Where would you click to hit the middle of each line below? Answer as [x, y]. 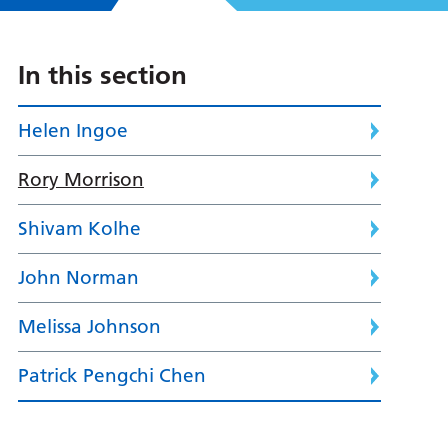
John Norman [78, 278]
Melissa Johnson [89, 327]
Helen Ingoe [72, 131]
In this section [102, 75]
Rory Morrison [80, 180]
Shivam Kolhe [79, 229]
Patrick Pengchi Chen [111, 376]
